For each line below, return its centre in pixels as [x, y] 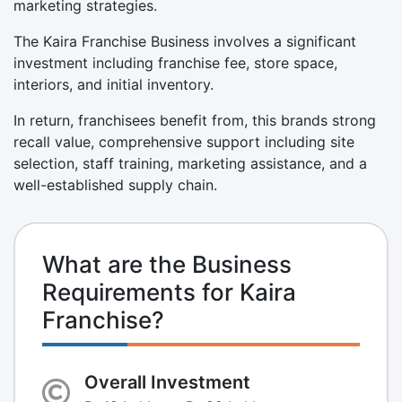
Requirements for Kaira [169, 292]
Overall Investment [167, 382]
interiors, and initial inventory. [114, 84]
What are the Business [167, 264]
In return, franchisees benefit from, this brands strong [195, 120]
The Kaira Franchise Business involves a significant [185, 41]
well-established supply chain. [115, 184]
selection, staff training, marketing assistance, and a [190, 163]
